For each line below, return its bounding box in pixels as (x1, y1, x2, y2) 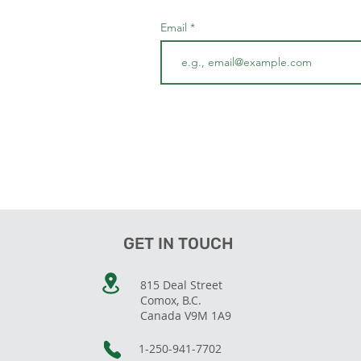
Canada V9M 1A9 (139, 308, 231, 323)
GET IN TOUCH (122, 234, 234, 253)
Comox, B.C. (139, 293, 205, 308)
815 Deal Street (139, 277, 222, 293)
